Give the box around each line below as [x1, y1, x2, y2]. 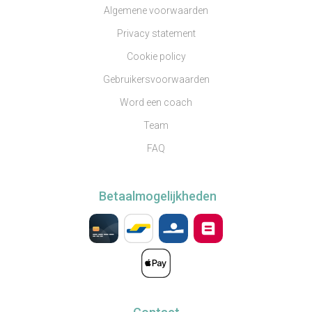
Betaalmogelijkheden [98, 189, 217, 203]
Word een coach [120, 97, 192, 108]
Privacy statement [116, 28, 196, 39]
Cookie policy [126, 51, 186, 62]
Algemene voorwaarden [104, 5, 208, 16]
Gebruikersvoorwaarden [102, 74, 210, 85]
